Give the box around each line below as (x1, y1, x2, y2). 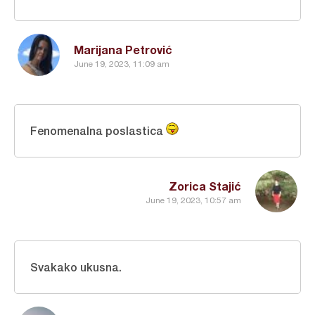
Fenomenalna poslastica (30, 124, 166, 137)
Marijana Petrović (74, 43, 172, 56)
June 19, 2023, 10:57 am (146, 195, 241, 205)
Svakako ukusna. (30, 260, 122, 274)
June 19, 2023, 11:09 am (74, 58, 169, 69)
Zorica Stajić (169, 179, 241, 193)
